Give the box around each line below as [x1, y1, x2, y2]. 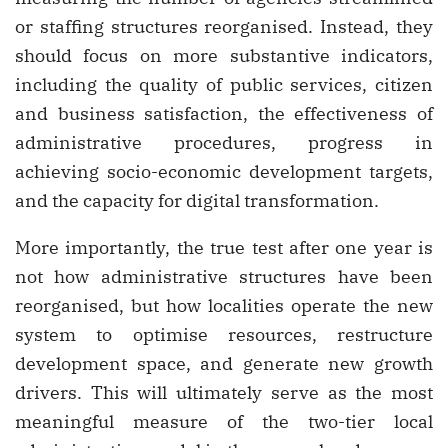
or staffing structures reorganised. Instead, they [15, 15, 433, 39]
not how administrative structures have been [15, 265, 433, 289]
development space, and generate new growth [15, 352, 433, 376]
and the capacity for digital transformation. [15, 189, 379, 213]
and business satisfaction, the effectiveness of [15, 102, 433, 126]
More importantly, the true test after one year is [15, 236, 433, 260]
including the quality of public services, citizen [15, 73, 433, 97]
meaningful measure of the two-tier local [15, 410, 433, 434]
